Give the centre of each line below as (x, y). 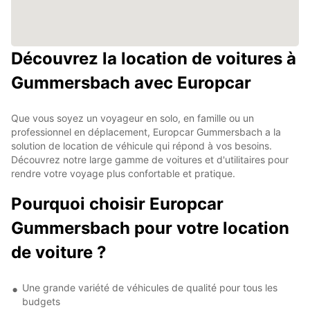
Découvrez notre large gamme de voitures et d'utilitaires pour (150, 159)
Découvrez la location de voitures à (154, 58)
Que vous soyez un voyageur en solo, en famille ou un (133, 118)
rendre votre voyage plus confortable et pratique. (123, 173)
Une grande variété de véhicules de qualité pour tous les (150, 287)
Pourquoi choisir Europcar (117, 203)
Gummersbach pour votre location (150, 228)
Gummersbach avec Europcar (131, 82)
